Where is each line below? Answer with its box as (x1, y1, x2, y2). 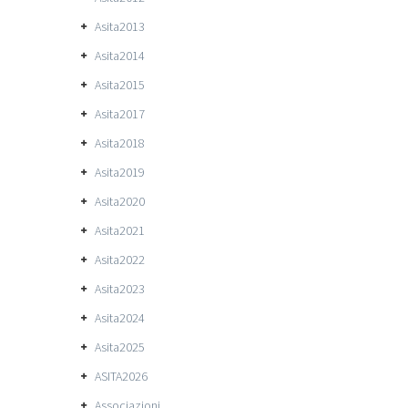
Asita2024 (95, 310, 145, 326)
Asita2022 (95, 251, 145, 268)
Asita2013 (95, 18, 145, 35)
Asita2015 (95, 76, 145, 93)
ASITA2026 (95, 368, 148, 384)
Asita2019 (95, 164, 145, 180)
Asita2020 (95, 193, 145, 209)
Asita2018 (95, 135, 145, 151)
